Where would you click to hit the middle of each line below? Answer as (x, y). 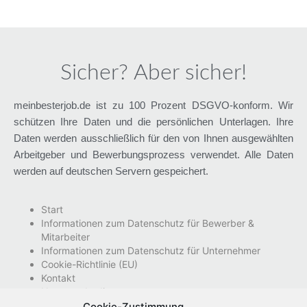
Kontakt (58, 278)
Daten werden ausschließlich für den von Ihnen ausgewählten (153, 138)
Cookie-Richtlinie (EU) (89, 265)
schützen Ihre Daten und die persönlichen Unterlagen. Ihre (153, 121)
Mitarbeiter (65, 237)
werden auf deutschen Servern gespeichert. (111, 171)
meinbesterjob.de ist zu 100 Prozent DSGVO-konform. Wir (153, 105)
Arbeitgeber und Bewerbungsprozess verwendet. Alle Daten (153, 154)
